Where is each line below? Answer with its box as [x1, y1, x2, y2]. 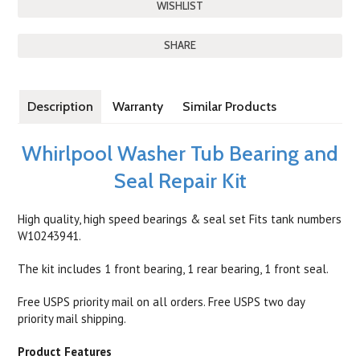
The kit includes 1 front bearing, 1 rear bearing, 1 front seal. [18, 261, 329, 276]
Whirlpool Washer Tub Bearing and [22, 141, 338, 166]
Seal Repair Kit [113, 168, 247, 194]
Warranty [112, 99, 164, 114]
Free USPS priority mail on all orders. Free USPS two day [18, 294, 305, 309]
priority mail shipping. [18, 311, 127, 326]
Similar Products [182, 99, 277, 114]
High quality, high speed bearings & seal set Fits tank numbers [18, 211, 342, 227]
